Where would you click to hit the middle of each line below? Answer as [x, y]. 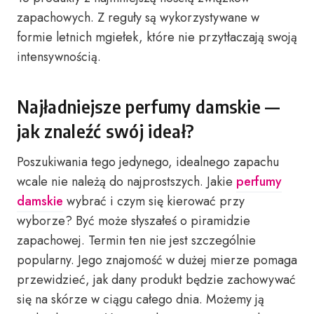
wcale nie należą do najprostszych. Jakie [127, 182]
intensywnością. [59, 57]
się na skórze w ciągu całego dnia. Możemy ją [141, 299]
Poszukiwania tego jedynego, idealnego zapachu [148, 162]
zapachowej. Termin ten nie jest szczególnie [136, 240]
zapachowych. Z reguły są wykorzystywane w [138, 18]
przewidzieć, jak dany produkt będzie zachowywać [156, 280]
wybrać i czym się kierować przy [154, 201]
